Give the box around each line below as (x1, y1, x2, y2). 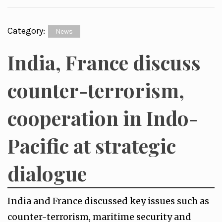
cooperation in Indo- (7, 105, 198, 131)
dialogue (7, 160, 87, 186)
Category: (7, 25, 47, 36)
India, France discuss (7, 49, 201, 75)
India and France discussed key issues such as (7, 195, 209, 207)
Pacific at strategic (7, 132, 176, 159)
